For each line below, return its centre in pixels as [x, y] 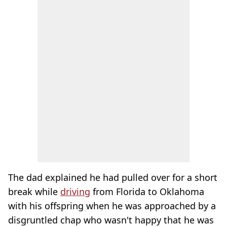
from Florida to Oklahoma [147, 192]
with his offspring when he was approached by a [112, 206]
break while [34, 192]
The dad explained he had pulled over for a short [113, 177]
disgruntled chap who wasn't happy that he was [111, 220]
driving [75, 192]
